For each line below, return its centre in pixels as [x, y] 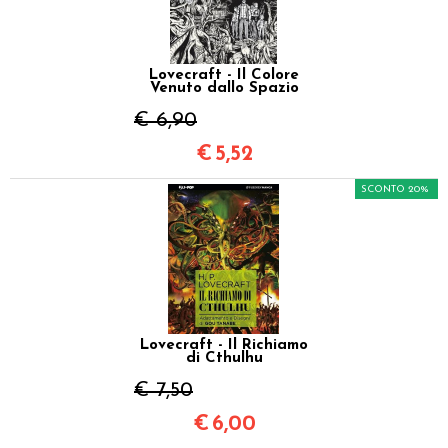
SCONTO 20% [395, 189]
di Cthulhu [224, 358]
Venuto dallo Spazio [224, 88]
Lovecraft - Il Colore [224, 75]
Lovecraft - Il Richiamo [224, 345]
